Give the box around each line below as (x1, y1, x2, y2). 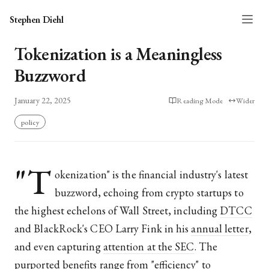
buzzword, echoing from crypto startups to (54, 186, 244, 200)
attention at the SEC (103, 240, 195, 254)
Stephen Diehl (10, 13, 64, 26)
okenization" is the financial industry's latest (54, 168, 249, 182)
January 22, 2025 (14, 95, 71, 106)
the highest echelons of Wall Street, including (14, 204, 220, 218)
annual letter (191, 222, 249, 236)
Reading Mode (177, 95, 223, 106)
